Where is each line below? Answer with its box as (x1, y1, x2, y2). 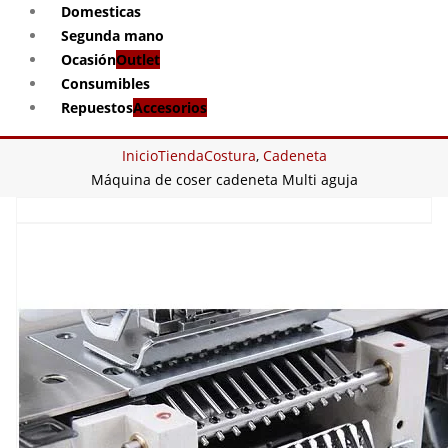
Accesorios (133, 98, 207, 117)
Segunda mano (61, 26, 164, 45)
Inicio (121, 146, 158, 165)
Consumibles (61, 74, 150, 93)
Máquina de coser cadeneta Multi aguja (90, 170, 358, 189)
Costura (203, 146, 256, 165)
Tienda (157, 146, 204, 165)
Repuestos (61, 98, 133, 117)
